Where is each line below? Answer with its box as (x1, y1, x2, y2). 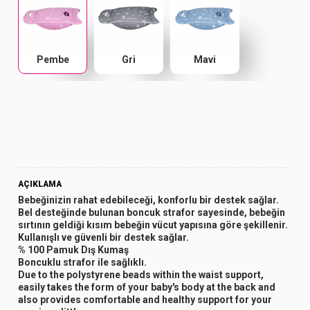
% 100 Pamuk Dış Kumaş (18, 244, 129, 255)
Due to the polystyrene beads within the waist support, (18, 268, 264, 280)
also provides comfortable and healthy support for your (18, 293, 273, 305)
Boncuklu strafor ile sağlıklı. (18, 256, 147, 268)
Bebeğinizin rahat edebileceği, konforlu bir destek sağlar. (18, 194, 280, 206)
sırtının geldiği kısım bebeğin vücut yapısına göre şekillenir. (18, 219, 289, 230)
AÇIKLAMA (18, 179, 62, 189)
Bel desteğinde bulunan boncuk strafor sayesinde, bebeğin (18, 206, 286, 218)
